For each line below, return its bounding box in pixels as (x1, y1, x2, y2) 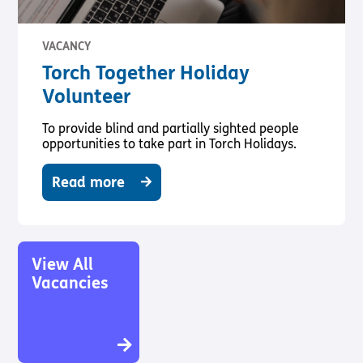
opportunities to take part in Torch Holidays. (42, 135, 297, 152)
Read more (52, 173, 126, 191)
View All (32, 254, 94, 274)
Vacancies (32, 273, 109, 293)
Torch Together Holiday (42, 61, 250, 85)
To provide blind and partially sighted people (42, 120, 300, 136)
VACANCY (42, 39, 92, 53)
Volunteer (42, 84, 131, 109)
